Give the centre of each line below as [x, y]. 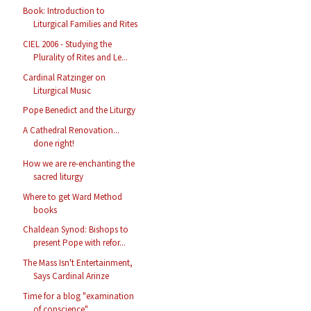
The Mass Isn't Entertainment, [78, 263]
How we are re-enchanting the [79, 163]
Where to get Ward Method [73, 196]
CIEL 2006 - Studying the [68, 44]
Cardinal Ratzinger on [65, 77]
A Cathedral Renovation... [72, 131]
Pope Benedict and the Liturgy [79, 110]
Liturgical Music [62, 90]
